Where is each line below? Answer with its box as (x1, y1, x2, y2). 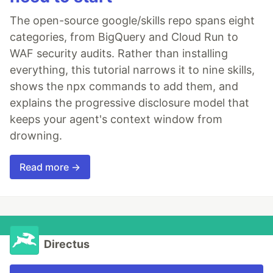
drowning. (10, 129, 62, 143)
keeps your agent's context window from (10, 113, 222, 126)
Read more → (19, 161, 80, 174)
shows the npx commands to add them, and (10, 80, 238, 93)
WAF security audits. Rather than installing (10, 47, 228, 60)
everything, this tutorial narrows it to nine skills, (10, 63, 255, 77)
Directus (44, 238, 90, 251)
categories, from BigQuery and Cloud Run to (10, 30, 238, 44)
